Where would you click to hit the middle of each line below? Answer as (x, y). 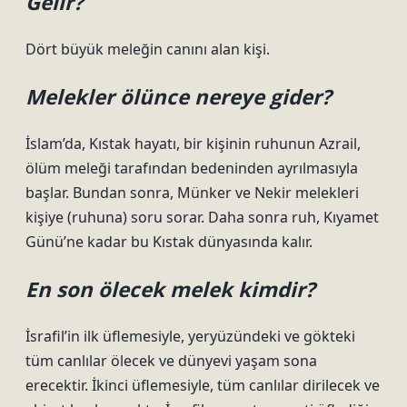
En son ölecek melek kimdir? (170, 289)
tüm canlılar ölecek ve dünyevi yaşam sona (171, 361)
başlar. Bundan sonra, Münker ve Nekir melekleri (192, 193)
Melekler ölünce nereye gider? (179, 97)
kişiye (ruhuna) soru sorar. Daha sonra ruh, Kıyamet (202, 217)
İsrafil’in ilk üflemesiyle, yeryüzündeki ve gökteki (190, 336)
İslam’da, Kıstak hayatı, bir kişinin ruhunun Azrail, (193, 144)
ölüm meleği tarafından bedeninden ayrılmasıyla (192, 168)
